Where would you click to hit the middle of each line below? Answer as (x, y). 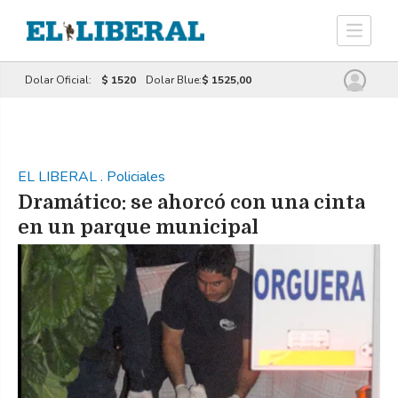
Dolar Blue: (173, 80)
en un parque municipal (138, 227)
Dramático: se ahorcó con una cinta (191, 202)
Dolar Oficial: (59, 80)
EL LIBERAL (59, 177)
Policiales (136, 177)
